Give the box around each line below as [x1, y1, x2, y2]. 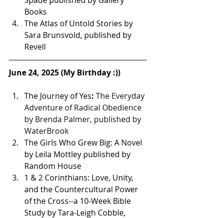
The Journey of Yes [24, 91, 91, 101]
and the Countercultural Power [24, 184, 140, 195]
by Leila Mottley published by [24, 149, 132, 160]
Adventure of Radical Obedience [24, 102, 144, 113]
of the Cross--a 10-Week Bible [24, 196, 133, 206]
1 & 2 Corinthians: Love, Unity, [24, 172, 135, 183]
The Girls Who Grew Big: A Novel [24, 137, 144, 148]
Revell [24, 41, 46, 52]
